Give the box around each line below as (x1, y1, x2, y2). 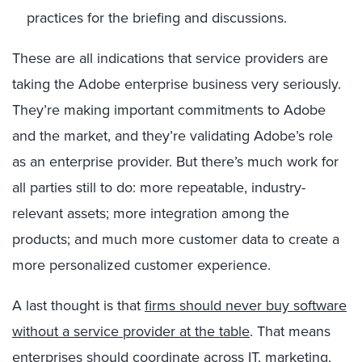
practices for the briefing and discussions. (27, 7, 287, 27)
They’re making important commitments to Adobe (12, 99, 326, 120)
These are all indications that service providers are (12, 48, 328, 68)
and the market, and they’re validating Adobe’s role (12, 125, 333, 145)
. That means (250, 321, 330, 341)
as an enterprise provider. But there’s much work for (12, 151, 339, 171)
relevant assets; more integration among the (12, 203, 289, 223)
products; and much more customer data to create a (12, 229, 339, 249)
